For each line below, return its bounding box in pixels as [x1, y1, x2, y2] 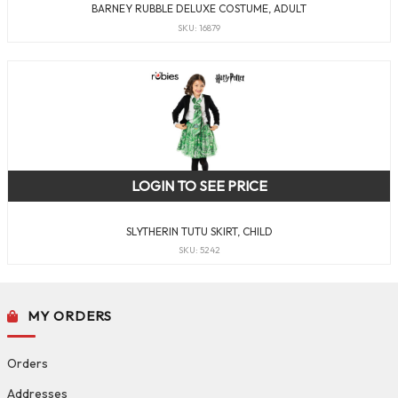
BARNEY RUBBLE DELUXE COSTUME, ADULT [92, 2, 306, 16]
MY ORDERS [28, 306, 112, 324]
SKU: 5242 [178, 244, 220, 257]
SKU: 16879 [178, 21, 220, 34]
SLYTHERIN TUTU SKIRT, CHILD [125, 224, 273, 238]
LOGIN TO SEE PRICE [131, 176, 267, 195]
